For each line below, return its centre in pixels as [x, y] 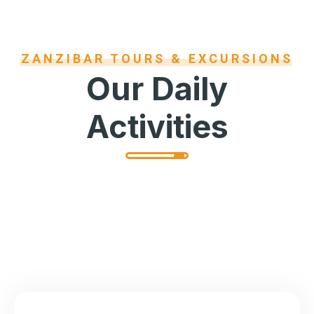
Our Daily [157, 89]
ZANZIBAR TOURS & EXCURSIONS [157, 59]
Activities [157, 127]
